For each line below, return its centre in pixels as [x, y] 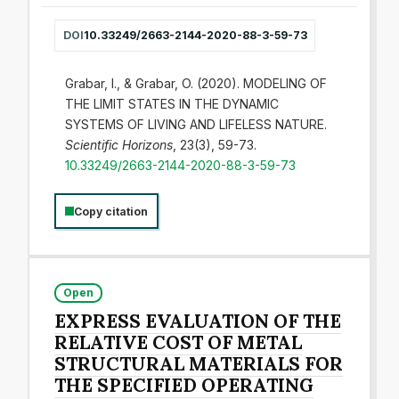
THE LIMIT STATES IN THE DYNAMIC [171, 103]
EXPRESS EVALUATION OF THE [198, 321]
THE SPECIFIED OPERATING [184, 385]
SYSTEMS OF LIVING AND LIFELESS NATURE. [195, 124]
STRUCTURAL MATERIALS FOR [199, 363]
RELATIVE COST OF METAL [179, 342]
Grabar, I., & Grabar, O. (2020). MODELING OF [195, 83]
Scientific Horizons [118, 144]
